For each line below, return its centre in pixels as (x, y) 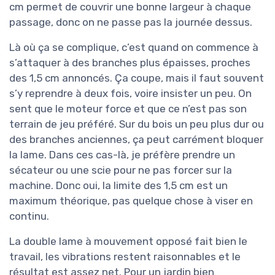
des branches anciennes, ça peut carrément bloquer (136, 139)
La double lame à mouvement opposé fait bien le (128, 241)
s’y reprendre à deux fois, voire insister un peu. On (130, 93)
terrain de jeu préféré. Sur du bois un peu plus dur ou (137, 124)
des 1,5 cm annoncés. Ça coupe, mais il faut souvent (137, 78)
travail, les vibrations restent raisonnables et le (125, 256)
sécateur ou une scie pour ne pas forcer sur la (121, 170)
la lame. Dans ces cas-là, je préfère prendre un (122, 154)
